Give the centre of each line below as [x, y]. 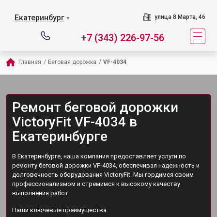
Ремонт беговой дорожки [95, 107]
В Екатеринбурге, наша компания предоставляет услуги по [99, 156]
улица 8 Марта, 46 [180, 17]
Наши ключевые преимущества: [60, 210]
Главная [30, 62]
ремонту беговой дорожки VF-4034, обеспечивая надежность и [106, 165]
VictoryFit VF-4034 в [75, 122]
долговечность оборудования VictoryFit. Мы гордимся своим [103, 175]
